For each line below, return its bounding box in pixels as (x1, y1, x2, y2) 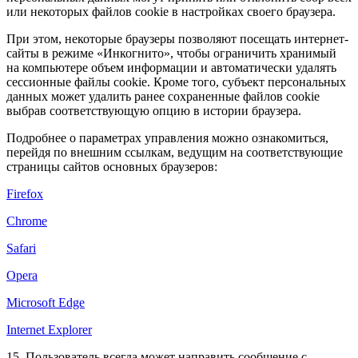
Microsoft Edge (6, 296, 85, 310)
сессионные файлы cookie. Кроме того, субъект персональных (6, 75, 346, 89)
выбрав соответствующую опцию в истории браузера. (6, 104, 301, 118)
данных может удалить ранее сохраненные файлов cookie (6, 89, 320, 104)
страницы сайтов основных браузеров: (6, 160, 217, 174)
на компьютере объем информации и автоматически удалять (6, 61, 336, 75)
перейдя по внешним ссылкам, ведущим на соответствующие (6, 145, 343, 160)
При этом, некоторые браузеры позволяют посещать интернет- (6, 32, 348, 46)
